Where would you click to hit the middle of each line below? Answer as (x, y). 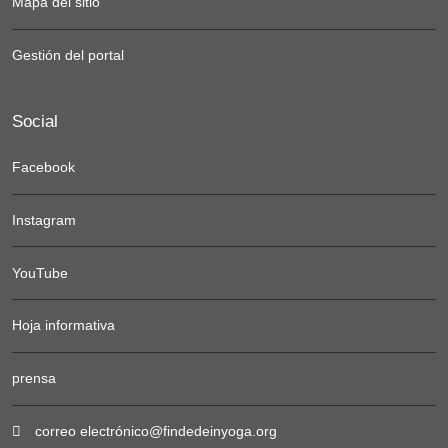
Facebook (43, 167)
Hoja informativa (63, 325)
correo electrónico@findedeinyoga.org (153, 431)
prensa (34, 378)
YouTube (40, 272)
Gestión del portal (68, 55)
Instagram (44, 219)
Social (35, 120)
